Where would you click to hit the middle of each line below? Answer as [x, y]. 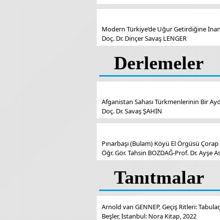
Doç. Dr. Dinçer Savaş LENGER [144, 38]
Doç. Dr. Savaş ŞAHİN [132, 111]
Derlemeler [159, 63]
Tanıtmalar [159, 177]
